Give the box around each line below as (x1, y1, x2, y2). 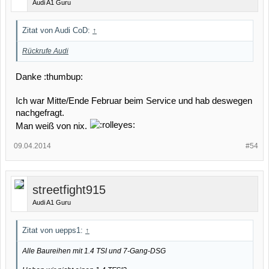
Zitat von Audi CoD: (22, 26, 92, 35)
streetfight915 (32, 183, 106, 196)
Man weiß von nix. (16, 121, 89, 131)
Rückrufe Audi (22, 47, 68, 55)
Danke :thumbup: (16, 71, 83, 82)
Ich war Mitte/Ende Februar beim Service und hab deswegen (16, 95, 252, 106)
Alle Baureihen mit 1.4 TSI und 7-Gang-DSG (22, 246, 166, 255)
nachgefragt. (16, 107, 64, 118)
